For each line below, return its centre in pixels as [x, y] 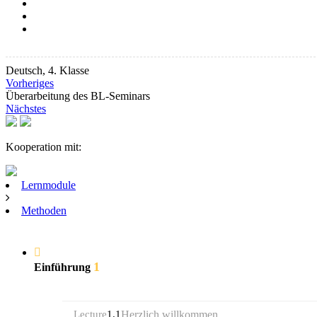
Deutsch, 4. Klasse [47, 71]
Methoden [44, 211]
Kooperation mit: [44, 147]
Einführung [64, 267]
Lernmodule [48, 185]
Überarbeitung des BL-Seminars [78, 96]
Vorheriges [30, 83]
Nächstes [26, 109]
